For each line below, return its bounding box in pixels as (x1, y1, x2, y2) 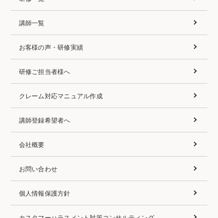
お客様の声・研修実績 (18, 42, 84, 52)
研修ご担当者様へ (18, 66, 71, 76)
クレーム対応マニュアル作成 (18, 91, 103, 100)
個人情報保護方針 (18, 188, 71, 198)
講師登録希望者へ (18, 115, 71, 125)
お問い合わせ (18, 163, 58, 173)
